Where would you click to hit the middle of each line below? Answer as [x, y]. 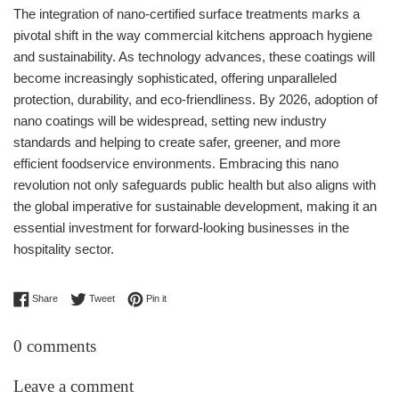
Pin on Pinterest [199, 297]
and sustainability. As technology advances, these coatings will [194, 56]
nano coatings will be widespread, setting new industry [170, 120]
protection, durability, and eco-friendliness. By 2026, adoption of [195, 99]
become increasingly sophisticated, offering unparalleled [175, 77]
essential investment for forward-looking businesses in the [181, 227]
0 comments [55, 346]
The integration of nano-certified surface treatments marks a [187, 13]
